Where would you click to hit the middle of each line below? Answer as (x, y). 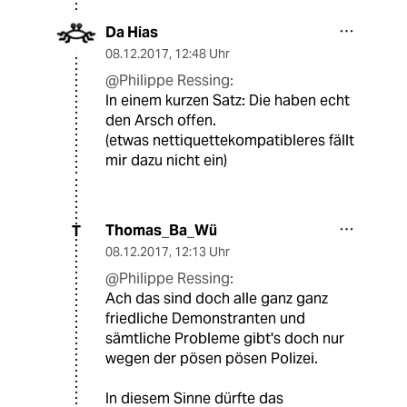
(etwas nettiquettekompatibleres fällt (230, 141)
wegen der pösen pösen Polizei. (212, 359)
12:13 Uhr (202, 252)
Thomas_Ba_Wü (161, 231)
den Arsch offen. (161, 121)
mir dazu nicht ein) (166, 161)
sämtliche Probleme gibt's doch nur (225, 339)
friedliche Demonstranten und (205, 319)
